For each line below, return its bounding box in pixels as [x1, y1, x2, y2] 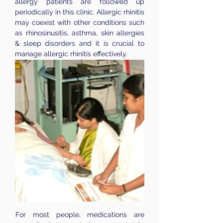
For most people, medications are [15, 211, 144, 219]
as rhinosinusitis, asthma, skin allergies [15, 29, 144, 37]
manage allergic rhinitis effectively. [15, 50, 127, 58]
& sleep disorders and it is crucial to [15, 39, 144, 47]
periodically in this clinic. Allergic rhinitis [15, 8, 144, 16]
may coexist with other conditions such [15, 18, 144, 26]
